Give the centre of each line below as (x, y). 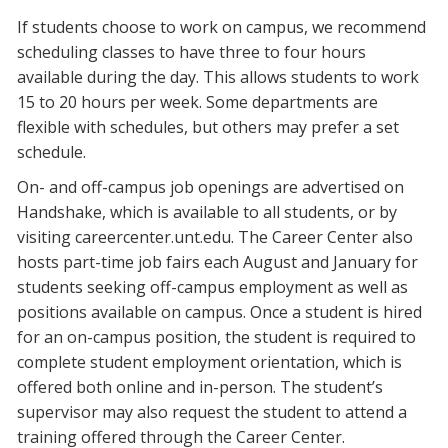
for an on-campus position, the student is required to (216, 337)
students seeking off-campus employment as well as (212, 287)
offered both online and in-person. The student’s (200, 387)
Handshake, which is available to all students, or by (207, 212)
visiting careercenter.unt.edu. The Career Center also (215, 237)
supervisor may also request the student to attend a (212, 412)
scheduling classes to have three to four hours (191, 52)
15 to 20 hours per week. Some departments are (197, 102)
